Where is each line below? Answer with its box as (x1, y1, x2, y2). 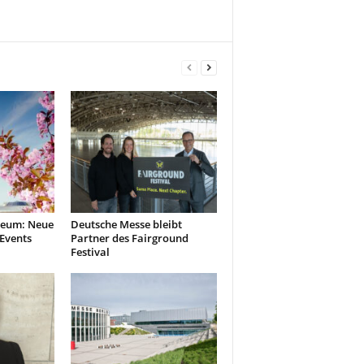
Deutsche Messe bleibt (70, 217, 182, 232)
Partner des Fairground (70, 231, 188, 245)
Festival (70, 245, 110, 259)
